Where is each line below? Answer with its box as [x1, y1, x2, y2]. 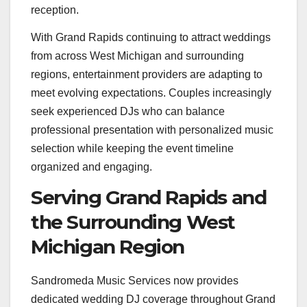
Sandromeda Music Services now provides [31, 274, 238, 286]
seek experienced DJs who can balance [31, 105, 225, 117]
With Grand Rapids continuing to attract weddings [31, 31, 271, 43]
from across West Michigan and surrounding [31, 49, 244, 62]
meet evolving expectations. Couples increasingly [31, 86, 271, 99]
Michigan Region [31, 234, 185, 258]
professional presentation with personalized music [31, 123, 273, 136]
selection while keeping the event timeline [31, 142, 234, 154]
